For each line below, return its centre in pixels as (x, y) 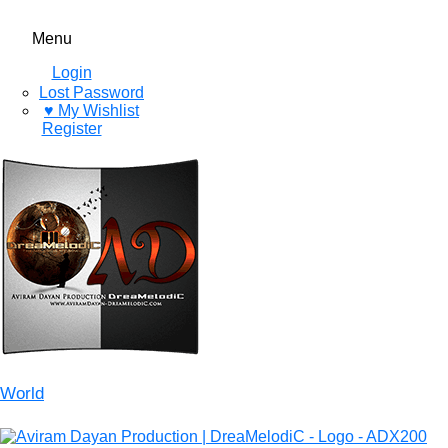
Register (71, 128)
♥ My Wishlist (91, 110)
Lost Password (91, 92)
